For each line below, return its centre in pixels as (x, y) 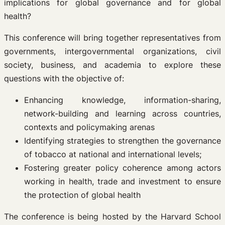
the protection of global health (82, 195)
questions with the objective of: (64, 78)
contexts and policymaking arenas (89, 127)
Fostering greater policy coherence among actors (123, 167)
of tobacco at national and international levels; (113, 154)
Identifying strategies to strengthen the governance (123, 140)
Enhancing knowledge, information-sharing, (123, 100)
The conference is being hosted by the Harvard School (113, 216)
